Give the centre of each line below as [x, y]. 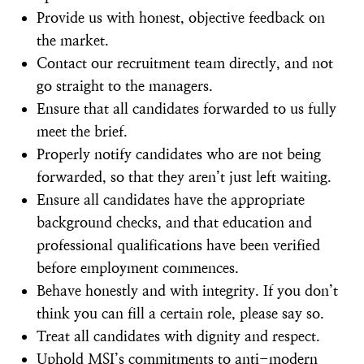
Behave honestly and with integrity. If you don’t [187, 290]
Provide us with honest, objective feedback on [181, 17]
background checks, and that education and [174, 222]
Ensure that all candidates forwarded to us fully [186, 108]
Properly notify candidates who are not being [179, 154]
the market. [73, 40]
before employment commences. [138, 268]
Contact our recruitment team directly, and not [185, 63]
